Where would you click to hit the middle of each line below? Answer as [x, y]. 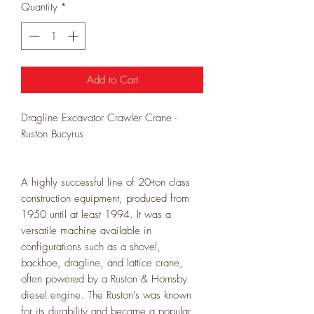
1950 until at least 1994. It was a [96, 214]
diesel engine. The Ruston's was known [106, 295]
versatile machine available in [86, 230]
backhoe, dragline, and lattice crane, [102, 262]
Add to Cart [112, 80]
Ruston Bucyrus [52, 134]
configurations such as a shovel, [91, 246]
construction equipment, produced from [105, 198]
